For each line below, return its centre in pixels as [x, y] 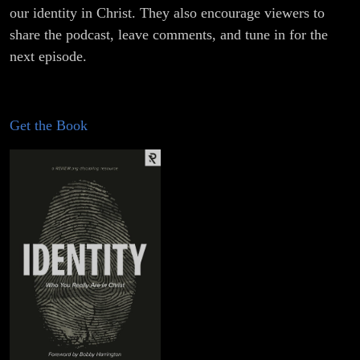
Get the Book [49, 126]
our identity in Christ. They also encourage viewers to [167, 13]
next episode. [48, 57]
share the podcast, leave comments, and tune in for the [169, 35]
